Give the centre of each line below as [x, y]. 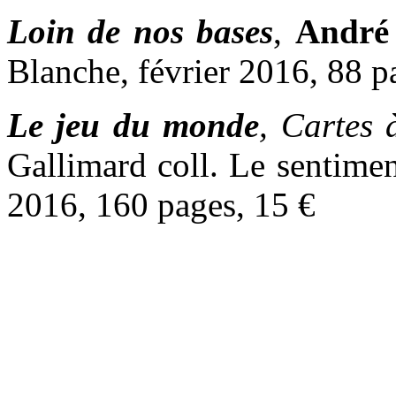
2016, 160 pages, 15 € [161, 204]
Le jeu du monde [133, 125]
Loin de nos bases [141, 31]
